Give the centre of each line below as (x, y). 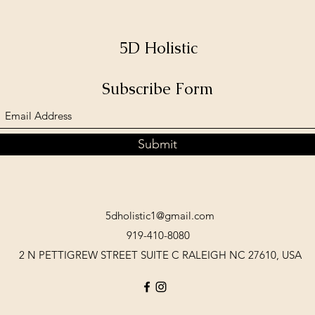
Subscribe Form (157, 89)
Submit (157, 144)
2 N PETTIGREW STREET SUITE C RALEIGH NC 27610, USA (160, 255)
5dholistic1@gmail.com (160, 215)
